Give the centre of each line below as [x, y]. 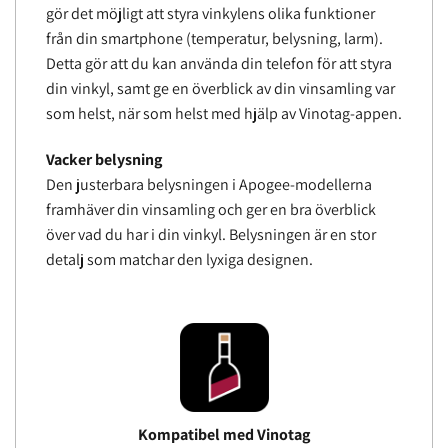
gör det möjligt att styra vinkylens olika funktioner [210, 14]
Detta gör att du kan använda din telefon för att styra [219, 64]
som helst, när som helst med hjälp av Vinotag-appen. [224, 114]
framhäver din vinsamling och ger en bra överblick [211, 210]
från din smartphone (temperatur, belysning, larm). [214, 39]
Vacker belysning [104, 160]
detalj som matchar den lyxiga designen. [179, 260]
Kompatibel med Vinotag [224, 434]
